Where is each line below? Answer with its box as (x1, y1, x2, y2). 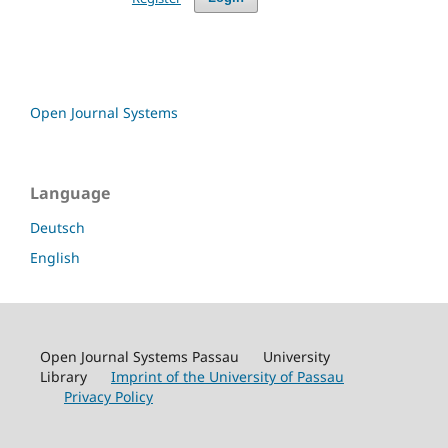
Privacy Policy (63, 386, 153, 406)
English (30, 247, 80, 267)
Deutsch (30, 217, 85, 237)
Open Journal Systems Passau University (39, 346, 330, 366)
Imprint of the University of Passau (110, 366, 344, 386)
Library (39, 366, 111, 386)
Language (30, 181, 110, 204)
